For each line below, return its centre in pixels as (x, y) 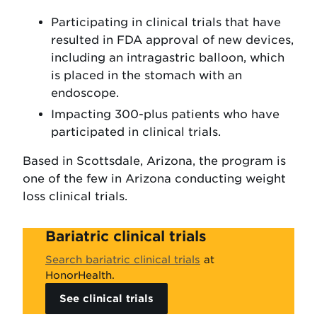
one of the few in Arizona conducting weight (154, 178)
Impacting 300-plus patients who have (165, 114)
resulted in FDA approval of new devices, (172, 40)
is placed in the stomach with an (146, 75)
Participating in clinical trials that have (166, 22)
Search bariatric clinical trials (123, 259)
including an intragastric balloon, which (168, 57)
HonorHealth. (80, 275)
